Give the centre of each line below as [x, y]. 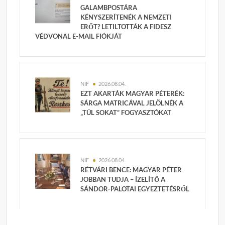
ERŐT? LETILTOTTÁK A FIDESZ [126, 27]
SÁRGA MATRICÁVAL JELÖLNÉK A [132, 103]
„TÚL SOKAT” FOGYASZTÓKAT [126, 113]
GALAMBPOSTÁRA [109, 8]
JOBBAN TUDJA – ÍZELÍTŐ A [123, 180]
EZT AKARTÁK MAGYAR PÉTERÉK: [133, 94]
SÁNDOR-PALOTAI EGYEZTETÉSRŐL [135, 189]
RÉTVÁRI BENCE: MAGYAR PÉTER [131, 170]
